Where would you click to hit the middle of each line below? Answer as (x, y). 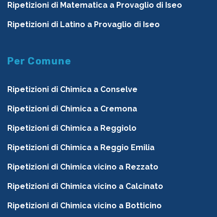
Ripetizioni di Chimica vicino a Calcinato (85, 186)
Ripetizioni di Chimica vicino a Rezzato (83, 167)
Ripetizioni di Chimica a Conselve (72, 90)
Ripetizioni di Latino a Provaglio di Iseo (84, 25)
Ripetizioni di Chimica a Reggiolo (72, 128)
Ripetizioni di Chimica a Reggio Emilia (81, 148)
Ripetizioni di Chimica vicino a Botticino (85, 206)
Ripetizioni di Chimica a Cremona (72, 109)
